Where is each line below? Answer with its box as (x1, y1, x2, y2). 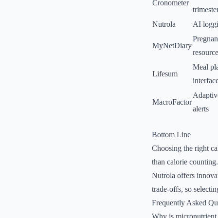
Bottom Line (152, 130, 191, 139)
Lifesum (152, 70, 178, 78)
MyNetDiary (152, 41, 192, 50)
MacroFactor (152, 98, 192, 106)
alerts (193, 105, 209, 113)
